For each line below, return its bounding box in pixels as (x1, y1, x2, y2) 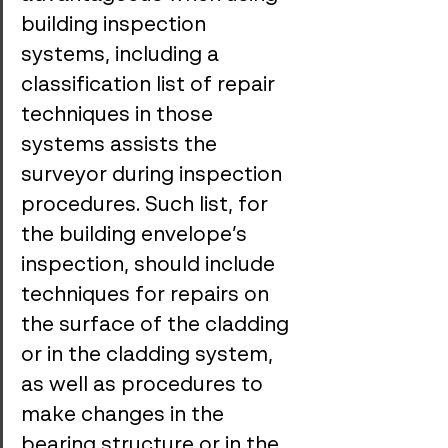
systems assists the (21, 136, 222, 156)
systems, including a (21, 46, 224, 66)
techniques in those (21, 106, 218, 126)
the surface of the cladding (21, 316, 294, 336)
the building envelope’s (21, 226, 252, 246)
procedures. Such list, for (21, 196, 273, 216)
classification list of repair (21, 76, 280, 96)
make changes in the (21, 406, 229, 426)
